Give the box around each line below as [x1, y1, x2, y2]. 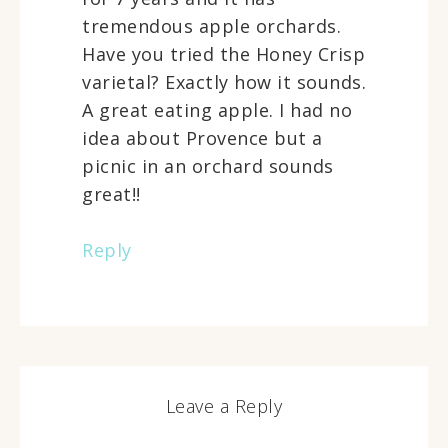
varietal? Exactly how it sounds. [82, 69, 366, 94]
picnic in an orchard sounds [82, 153, 334, 178]
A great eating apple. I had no [82, 97, 352, 122]
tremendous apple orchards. [82, 13, 341, 38]
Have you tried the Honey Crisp [82, 41, 365, 66]
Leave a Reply [165, 393, 283, 418]
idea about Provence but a [82, 125, 323, 150]
